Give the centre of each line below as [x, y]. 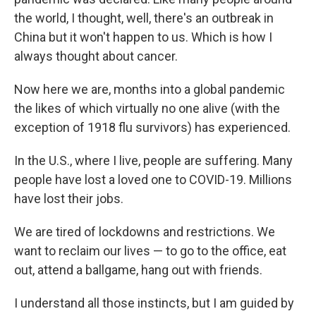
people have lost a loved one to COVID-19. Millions [153, 180]
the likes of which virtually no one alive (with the [147, 109]
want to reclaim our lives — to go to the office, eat [150, 251]
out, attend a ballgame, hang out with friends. [138, 270]
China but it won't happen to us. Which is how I [143, 37]
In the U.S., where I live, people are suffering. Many [153, 161]
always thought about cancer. [96, 56]
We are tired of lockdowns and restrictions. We [145, 232]
